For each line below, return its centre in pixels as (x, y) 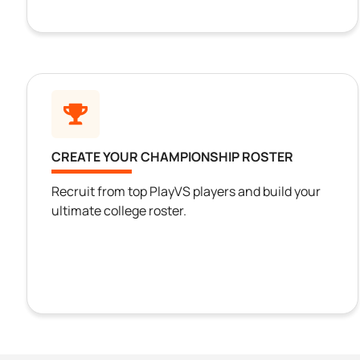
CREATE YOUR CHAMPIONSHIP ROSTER (172, 157)
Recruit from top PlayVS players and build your (186, 192)
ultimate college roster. (120, 211)
